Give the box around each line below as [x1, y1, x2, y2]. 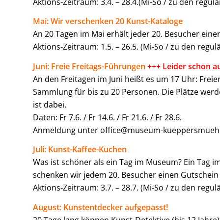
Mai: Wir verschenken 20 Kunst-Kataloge [33, 16, 183, 27]
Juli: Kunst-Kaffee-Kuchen [33, 144, 127, 155]
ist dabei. [33, 99, 66, 110]
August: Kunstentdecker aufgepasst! [33, 201, 168, 213]
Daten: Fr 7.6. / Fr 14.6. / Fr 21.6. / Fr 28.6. [33, 111, 182, 123]
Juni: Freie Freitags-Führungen [33, 60, 147, 72]
